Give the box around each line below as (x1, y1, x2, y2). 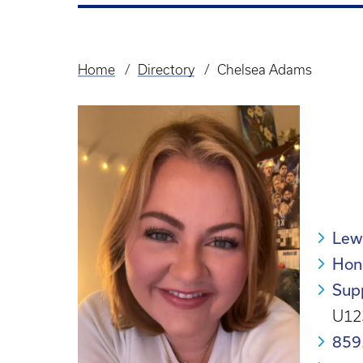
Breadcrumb (78, 73, 167, 92)
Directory (137, 62, 194, 77)
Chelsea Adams (216, 62, 312, 77)
